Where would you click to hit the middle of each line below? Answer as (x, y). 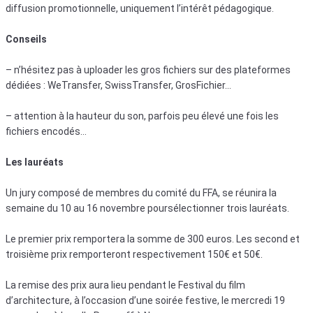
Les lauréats (35, 162)
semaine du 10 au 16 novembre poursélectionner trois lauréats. (147, 208)
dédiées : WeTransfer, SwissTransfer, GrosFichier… (118, 85)
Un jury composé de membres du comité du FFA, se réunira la (141, 192)
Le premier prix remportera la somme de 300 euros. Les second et (153, 239)
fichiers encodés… (46, 131)
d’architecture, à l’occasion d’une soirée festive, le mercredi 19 (145, 300)
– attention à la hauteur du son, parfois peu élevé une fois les (142, 116)
